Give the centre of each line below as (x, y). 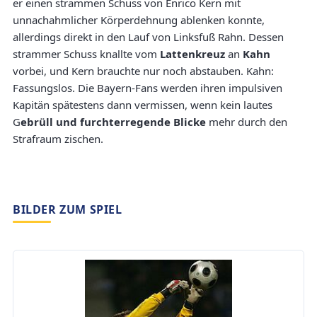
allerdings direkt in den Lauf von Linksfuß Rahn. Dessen (148, 37)
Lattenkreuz (194, 54)
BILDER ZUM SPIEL (68, 210)
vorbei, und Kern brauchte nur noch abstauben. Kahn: (143, 71)
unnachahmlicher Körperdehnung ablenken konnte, (139, 20)
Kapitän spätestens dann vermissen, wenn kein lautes (143, 105)
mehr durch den (247, 122)
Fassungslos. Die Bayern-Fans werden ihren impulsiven (148, 88)
